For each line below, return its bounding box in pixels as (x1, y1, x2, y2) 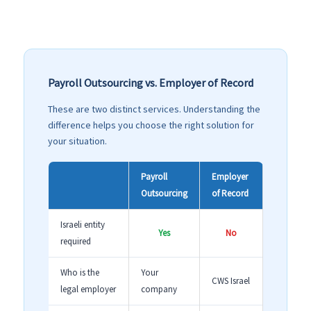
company (141, 283, 177, 296)
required (60, 235, 91, 248)
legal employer (60, 283, 116, 296)
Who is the (60, 267, 99, 279)
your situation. (48, 135, 107, 148)
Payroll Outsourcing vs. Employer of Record (48, 75, 253, 90)
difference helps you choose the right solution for (48, 119, 254, 132)
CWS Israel (212, 275, 250, 287)
